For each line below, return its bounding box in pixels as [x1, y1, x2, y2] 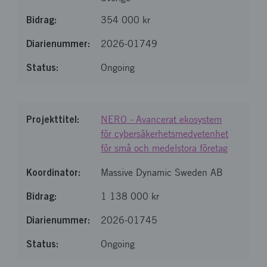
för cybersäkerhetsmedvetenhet [101, 128, 229, 139]
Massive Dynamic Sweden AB [101, 167, 223, 178]
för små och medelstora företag [101, 142, 228, 154]
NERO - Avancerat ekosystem [101, 114, 222, 125]
